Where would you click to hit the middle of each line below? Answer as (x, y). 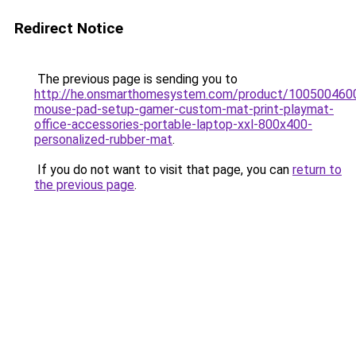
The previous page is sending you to (136, 79)
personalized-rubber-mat (103, 139)
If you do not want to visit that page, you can (163, 170)
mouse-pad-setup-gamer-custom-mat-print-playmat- (184, 109)
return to (317, 170)
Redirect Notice (69, 28)
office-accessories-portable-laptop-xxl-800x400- (173, 124)
